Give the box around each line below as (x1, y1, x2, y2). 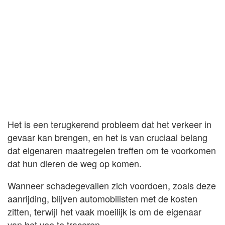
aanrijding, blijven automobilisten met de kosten (8, 192, 197, 205)
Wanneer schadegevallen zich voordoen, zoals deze (8, 179, 216, 192)
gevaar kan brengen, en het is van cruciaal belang (8, 131, 207, 144)
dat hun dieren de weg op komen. (8, 157, 142, 170)
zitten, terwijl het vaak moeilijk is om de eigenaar (8, 205, 201, 218)
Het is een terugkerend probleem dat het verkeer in (8, 118, 211, 131)
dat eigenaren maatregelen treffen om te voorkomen (8, 144, 216, 157)
